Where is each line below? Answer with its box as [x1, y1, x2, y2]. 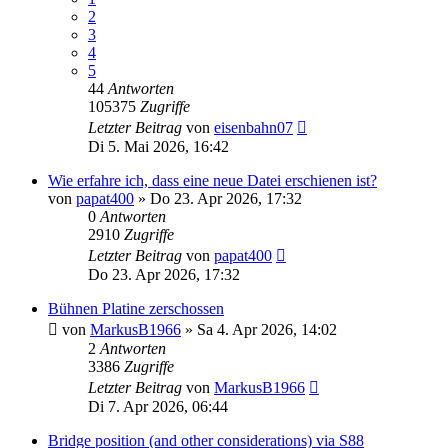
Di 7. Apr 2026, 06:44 [88, 397, 228, 415]
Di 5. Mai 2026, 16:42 [88, 137, 229, 155]
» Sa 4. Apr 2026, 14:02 [181, 320, 337, 338]
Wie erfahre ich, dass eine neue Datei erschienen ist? [48, 171, 377, 189]
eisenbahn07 [214, 118, 293, 136]
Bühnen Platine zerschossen [48, 299, 224, 317]
